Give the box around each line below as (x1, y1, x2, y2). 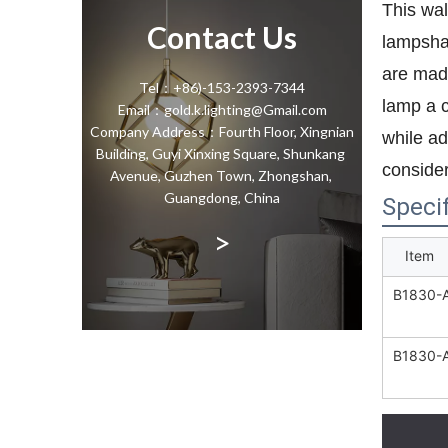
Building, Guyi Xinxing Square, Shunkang (96, 144, 348, 162)
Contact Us (147, 18, 297, 55)
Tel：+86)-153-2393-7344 (139, 78, 305, 96)
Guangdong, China (164, 188, 280, 206)
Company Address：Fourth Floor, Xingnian (90, 122, 354, 140)
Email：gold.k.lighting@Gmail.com (117, 100, 327, 118)
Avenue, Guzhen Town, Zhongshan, (109, 166, 335, 184)
